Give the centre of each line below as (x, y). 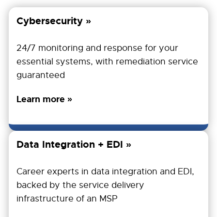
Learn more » (44, 100)
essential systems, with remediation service (107, 62)
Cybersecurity (50, 21)
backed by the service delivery (80, 185)
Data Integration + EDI (70, 145)
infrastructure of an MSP (67, 199)
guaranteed (41, 75)
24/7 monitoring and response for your (97, 48)
